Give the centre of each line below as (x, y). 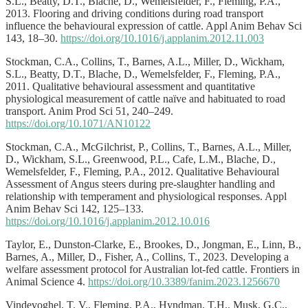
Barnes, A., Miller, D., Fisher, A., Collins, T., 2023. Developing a (147, 256)
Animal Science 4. (47, 281)
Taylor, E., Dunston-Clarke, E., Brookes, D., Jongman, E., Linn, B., (153, 244)
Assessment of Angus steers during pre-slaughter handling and (140, 184)
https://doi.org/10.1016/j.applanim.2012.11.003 (162, 38)
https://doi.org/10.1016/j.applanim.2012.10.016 (108, 221)
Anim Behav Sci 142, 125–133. (75, 208)
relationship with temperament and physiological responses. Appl (146, 196)
